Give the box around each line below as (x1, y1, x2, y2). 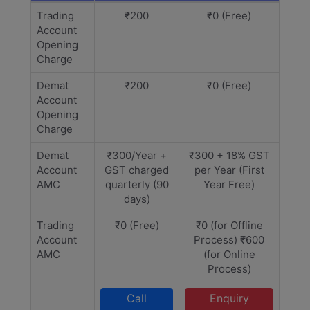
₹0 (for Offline (195, 219, 263, 232)
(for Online (203, 248, 255, 261)
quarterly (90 (104, 178, 169, 191)
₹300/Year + (107, 149, 167, 162)
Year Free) (203, 178, 255, 191)
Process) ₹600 (194, 233, 264, 246)
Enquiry (209, 291, 249, 305)
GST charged (104, 163, 169, 176)
